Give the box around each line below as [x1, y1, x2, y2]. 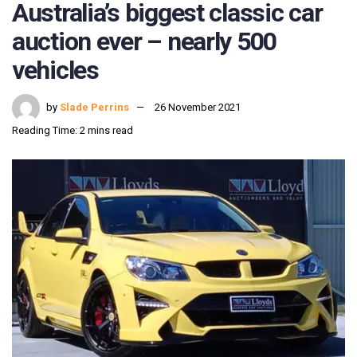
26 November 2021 [155, 101, 241, 114]
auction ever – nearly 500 [12, 25, 277, 57]
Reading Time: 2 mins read [12, 124, 133, 137]
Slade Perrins [60, 101, 129, 114]
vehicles [12, 54, 99, 85]
